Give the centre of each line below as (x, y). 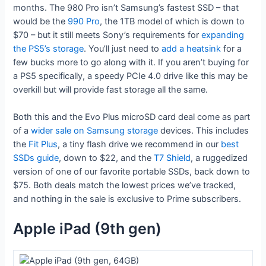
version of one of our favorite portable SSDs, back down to (132, 172)
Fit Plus (43, 145)
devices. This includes (204, 131)
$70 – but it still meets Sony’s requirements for (107, 35)
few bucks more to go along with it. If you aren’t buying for (131, 62)
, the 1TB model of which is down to (172, 21)
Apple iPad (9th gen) (88, 229)
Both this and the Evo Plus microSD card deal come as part (132, 117)
